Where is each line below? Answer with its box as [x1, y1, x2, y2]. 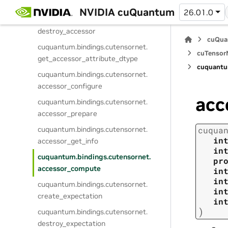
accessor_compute [38, 164, 101, 173]
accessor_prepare [38, 109, 98, 118]
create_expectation [38, 191, 103, 201]
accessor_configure [38, 81, 103, 91]
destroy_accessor [38, 26, 96, 36]
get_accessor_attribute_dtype [38, 54, 138, 63]
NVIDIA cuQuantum [79, 5, 175, 19]
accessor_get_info [38, 136, 99, 146]
